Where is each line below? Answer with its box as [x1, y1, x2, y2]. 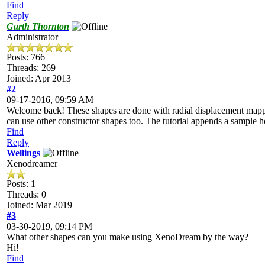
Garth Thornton [7, 21, 69, 31]
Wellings [7, 147, 40, 158]
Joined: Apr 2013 [7, 73, 71, 83]
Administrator [7, 31, 58, 42]
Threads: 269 [7, 62, 56, 73]
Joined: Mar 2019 [7, 199, 72, 210]
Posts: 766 [7, 51, 45, 62]
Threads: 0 [7, 189, 46, 199]
